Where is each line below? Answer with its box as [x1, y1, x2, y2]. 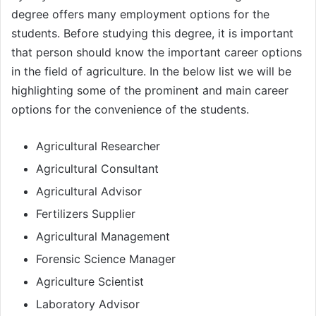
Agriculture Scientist [36, 274, 144, 289]
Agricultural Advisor [36, 184, 142, 199]
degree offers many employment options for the [11, 7, 269, 22]
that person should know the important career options [11, 45, 302, 60]
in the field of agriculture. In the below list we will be [11, 64, 291, 79]
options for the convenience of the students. [11, 102, 249, 117]
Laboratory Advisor [36, 297, 140, 312]
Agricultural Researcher [36, 139, 160, 154]
